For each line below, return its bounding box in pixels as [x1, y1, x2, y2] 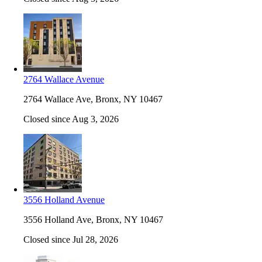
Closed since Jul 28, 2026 [23, 234, 118, 244]
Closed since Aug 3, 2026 [23, 113, 119, 124]
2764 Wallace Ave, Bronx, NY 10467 [23, 94, 163, 104]
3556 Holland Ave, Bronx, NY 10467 [23, 214, 163, 225]
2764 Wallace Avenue [23, 74, 104, 84]
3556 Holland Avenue [23, 194, 105, 205]
